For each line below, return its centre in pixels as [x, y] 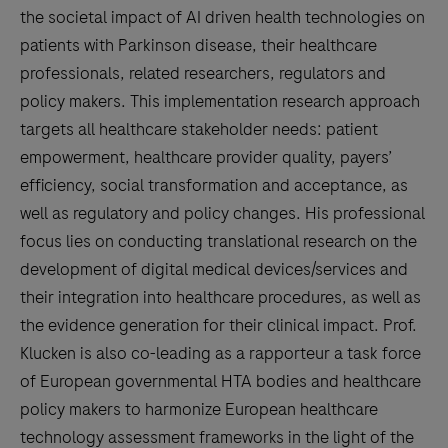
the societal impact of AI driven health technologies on [222, 17]
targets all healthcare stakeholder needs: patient [199, 129]
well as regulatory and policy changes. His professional [222, 213]
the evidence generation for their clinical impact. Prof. [218, 325]
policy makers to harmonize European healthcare [199, 409]
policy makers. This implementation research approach [220, 101]
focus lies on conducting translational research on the [218, 241]
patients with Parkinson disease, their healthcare [198, 45]
